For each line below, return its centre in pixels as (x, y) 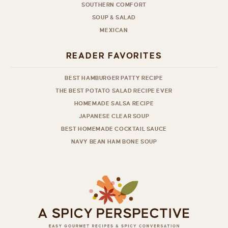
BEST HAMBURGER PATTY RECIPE (114, 78)
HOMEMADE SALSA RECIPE (114, 103)
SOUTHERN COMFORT (114, 4)
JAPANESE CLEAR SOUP (114, 116)
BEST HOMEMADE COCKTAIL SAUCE (114, 129)
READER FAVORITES (114, 56)
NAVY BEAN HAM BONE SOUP (114, 141)
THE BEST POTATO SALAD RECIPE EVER (114, 90)
